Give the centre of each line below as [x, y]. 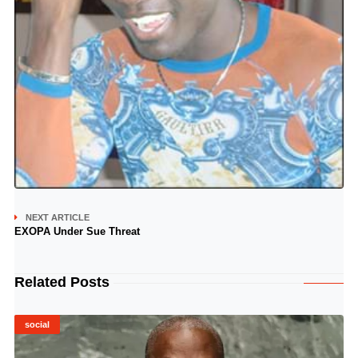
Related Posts [62, 282]
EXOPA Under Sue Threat [77, 232]
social [37, 325]
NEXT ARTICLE [57, 218]
